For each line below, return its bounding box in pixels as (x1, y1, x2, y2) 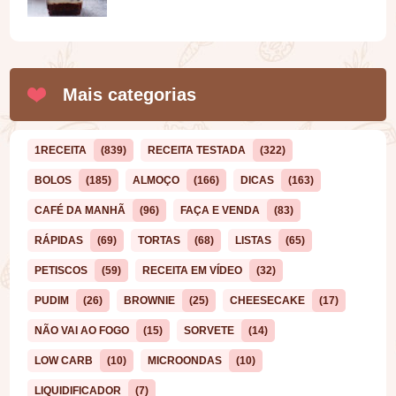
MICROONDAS (148, 354, 223, 368)
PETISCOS (34, 264, 88, 278)
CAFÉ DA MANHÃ (34, 204, 126, 217)
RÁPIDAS (34, 234, 84, 247)
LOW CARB (34, 354, 94, 368)
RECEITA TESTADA (148, 144, 247, 157)
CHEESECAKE (230, 294, 306, 308)
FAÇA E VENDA (180, 204, 261, 217)
